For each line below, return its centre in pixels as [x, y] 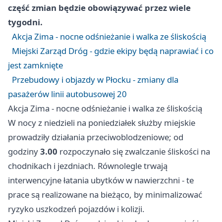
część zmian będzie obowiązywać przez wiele [99, 8]
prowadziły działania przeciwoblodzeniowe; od [96, 137]
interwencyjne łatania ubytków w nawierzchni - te [101, 180]
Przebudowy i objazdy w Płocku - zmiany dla [95, 80]
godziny [24, 152]
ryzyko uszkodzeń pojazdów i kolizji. [76, 209]
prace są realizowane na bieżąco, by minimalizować [105, 195]
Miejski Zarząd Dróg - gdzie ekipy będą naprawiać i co [113, 51]
